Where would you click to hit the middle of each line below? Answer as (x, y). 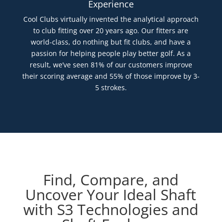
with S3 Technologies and (111, 210)
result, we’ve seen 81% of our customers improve (111, 65)
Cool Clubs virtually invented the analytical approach (111, 19)
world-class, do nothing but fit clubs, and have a (111, 42)
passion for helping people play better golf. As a (111, 54)
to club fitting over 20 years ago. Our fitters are (111, 31)
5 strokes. (111, 88)
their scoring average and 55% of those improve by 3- (111, 76)
